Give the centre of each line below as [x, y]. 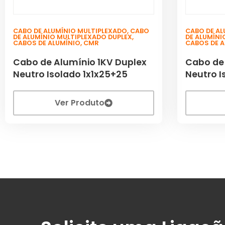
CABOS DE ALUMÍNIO [47, 43]
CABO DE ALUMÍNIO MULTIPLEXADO [70, 31]
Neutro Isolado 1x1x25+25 [70, 74]
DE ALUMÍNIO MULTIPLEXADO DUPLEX [73, 37]
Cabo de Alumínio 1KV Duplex [80, 62]
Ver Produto [80, 102]
